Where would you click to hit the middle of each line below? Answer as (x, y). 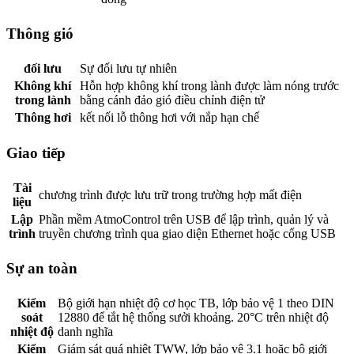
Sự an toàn (42, 269)
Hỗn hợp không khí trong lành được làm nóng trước (209, 86)
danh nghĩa (85, 332)
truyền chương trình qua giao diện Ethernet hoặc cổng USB (187, 233)
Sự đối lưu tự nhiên (128, 69)
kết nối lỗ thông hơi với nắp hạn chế (169, 118)
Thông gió (40, 34)
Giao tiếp (36, 153)
